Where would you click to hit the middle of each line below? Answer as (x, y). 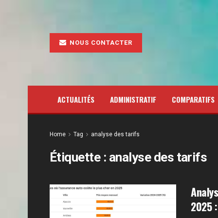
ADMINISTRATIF (133, 99)
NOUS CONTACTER (100, 43)
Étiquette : (79, 157)
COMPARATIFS (193, 99)
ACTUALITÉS (76, 99)
